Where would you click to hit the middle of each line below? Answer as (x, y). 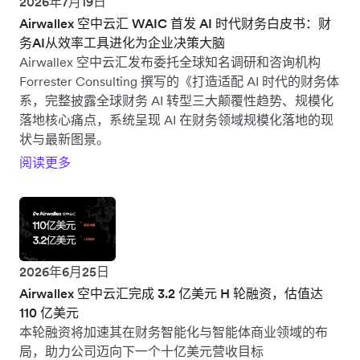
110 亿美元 (49, 313)
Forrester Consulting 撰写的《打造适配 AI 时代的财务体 (179, 81)
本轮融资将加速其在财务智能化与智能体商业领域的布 (174, 332)
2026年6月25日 (64, 272)
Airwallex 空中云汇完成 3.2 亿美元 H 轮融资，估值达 (171, 293)
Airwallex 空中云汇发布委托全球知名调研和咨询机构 (170, 62)
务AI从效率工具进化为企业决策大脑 (122, 43)
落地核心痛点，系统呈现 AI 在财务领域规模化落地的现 (176, 120)
